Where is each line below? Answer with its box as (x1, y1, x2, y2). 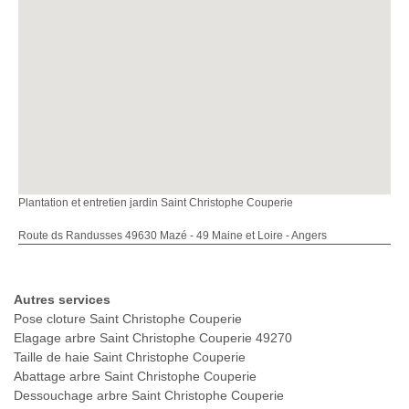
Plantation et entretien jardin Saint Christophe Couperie (18, 196, 293, 210)
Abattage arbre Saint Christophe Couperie (14, 369, 257, 384)
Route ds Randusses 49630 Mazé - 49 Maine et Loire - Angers (18, 229, 327, 243)
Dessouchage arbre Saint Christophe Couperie (14, 388, 284, 404)
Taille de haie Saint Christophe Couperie (14, 350, 246, 365)
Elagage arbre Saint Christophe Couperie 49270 (14, 330, 292, 346)
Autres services (14, 292, 110, 308)
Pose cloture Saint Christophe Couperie (14, 311, 242, 327)
